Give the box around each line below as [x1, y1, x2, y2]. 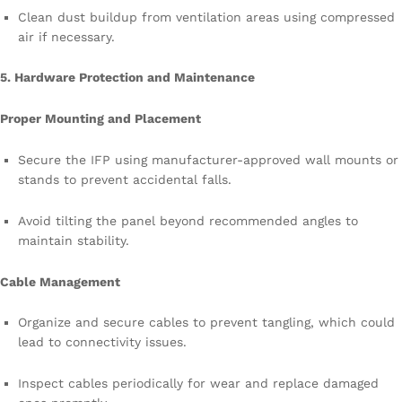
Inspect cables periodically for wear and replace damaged [18, 376, 379, 391]
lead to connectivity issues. [18, 335, 187, 350]
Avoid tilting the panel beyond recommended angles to [18, 213, 358, 228]
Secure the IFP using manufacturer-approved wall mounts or [18, 152, 398, 167]
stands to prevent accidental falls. [18, 171, 232, 187]
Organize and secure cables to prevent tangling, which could [18, 315, 395, 330]
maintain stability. [18, 232, 129, 248]
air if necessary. [18, 29, 115, 44]
